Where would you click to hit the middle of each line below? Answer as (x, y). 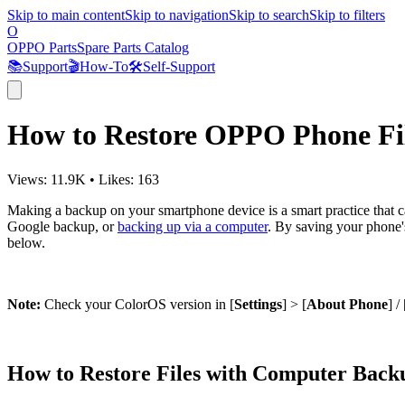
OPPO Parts (42, 47)
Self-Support (179, 66)
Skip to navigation (177, 15)
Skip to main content (66, 15)
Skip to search (269, 15)
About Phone (347, 304)
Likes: (118, 179)
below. (26, 242)
